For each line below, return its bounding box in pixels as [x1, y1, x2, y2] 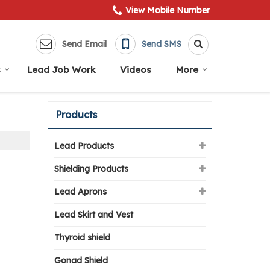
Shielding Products [54, 163, 128, 175]
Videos [120, 64, 151, 76]
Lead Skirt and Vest [54, 209, 133, 221]
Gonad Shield [54, 255, 108, 266]
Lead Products [54, 140, 114, 152]
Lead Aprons [54, 186, 107, 198]
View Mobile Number [125, 5, 210, 16]
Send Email [62, 39, 107, 50]
